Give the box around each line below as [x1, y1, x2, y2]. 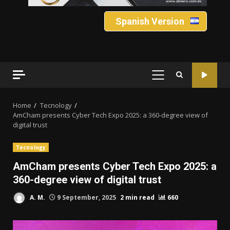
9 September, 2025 [55, 193, 118, 202]
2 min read [120, 193, 155, 202]
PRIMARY [157, 75, 191, 86]
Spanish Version [115, 16, 184, 27]
